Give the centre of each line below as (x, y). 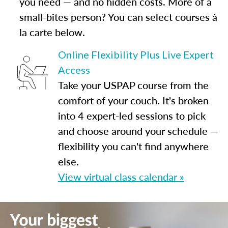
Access (74, 70)
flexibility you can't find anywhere (133, 146)
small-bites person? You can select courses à (118, 17)
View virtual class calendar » (121, 177)
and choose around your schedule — (138, 131)
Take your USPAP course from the (133, 85)
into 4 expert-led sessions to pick (132, 116)
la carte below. (52, 32)
